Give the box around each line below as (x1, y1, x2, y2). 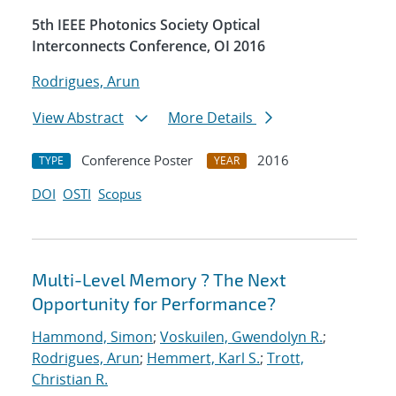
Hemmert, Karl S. (147, 348, 260, 369)
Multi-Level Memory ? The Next (32, 269, 286, 291)
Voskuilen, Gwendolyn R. (160, 327, 323, 347)
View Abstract (33, 108, 124, 128)
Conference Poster (81, 151, 193, 170)
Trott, (267, 348, 304, 369)
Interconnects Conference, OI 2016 (32, 36, 265, 57)
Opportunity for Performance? (32, 293, 276, 315)
